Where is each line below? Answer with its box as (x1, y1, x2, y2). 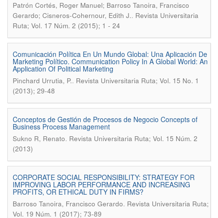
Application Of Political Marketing (13, 64, 113, 73)
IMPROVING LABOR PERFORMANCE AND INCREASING (13, 180, 190, 189)
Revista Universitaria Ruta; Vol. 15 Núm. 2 (69, 134, 198, 143)
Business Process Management (13, 122, 110, 131)
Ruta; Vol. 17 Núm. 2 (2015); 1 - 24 (13, 21, 120, 30)
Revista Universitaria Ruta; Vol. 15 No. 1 (76, 76, 199, 85)
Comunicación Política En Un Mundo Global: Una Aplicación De (13, 49, 207, 59)
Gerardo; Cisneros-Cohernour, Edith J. (13, 11, 131, 20)
